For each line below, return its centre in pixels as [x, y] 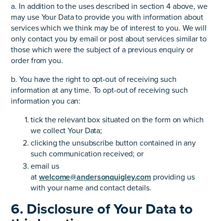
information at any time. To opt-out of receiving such [99, 90]
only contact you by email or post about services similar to [109, 39]
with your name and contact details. [91, 188]
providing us [173, 177]
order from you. [37, 60]
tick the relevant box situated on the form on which [117, 120]
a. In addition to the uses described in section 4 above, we [109, 6]
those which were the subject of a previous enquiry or [102, 50]
